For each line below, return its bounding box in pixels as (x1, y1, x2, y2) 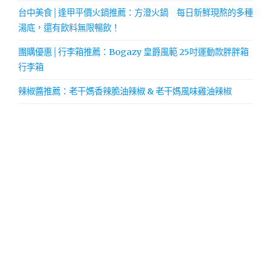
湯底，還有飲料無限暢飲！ (18, 22, 120, 33)
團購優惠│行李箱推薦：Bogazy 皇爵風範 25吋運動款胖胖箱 (18, 46, 249, 57)
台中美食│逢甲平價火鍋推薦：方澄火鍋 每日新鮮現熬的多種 (18, 7, 253, 18)
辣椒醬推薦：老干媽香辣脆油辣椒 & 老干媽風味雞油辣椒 (18, 85, 232, 97)
